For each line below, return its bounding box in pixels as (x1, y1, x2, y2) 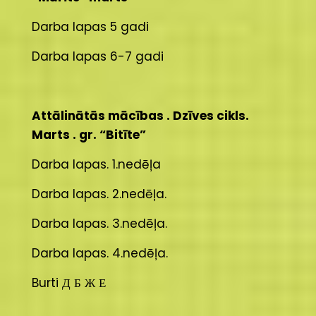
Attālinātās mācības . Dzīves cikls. (31, 107, 249, 124)
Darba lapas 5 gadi (31, 18, 149, 35)
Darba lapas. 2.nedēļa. (31, 186, 166, 202)
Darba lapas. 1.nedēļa (31, 156, 161, 173)
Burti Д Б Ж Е (31, 274, 106, 291)
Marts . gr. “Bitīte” (31, 126, 146, 143)
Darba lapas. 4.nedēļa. (31, 245, 168, 262)
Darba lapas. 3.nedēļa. (31, 215, 167, 232)
